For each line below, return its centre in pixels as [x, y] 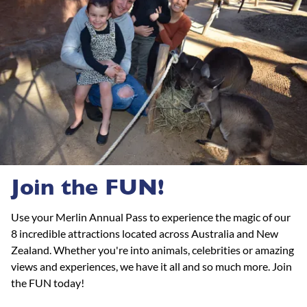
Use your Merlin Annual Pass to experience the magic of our [151, 217]
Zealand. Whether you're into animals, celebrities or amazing [152, 249]
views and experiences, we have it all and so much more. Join [151, 266]
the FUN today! [48, 282]
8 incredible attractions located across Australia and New [145, 233]
